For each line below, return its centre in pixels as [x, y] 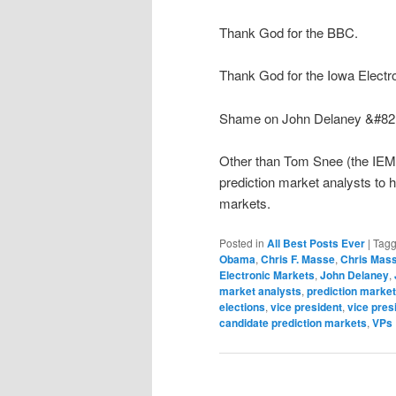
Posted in [242, 243]
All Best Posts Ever [316, 244]
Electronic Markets [267, 275]
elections [242, 307]
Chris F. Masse [298, 259]
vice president [306, 307]
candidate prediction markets [293, 323]
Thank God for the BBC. [289, 32]
